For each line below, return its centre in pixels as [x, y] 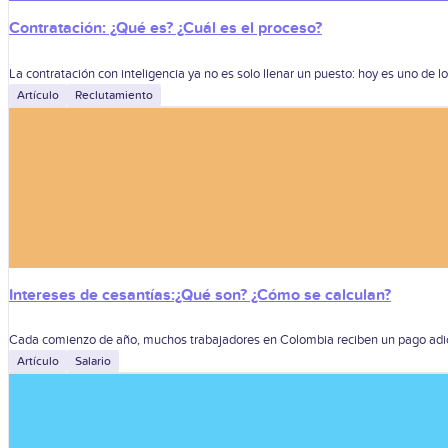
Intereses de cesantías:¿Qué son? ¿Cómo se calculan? [200, 294]
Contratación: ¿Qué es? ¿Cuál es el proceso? [165, 28]
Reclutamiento [114, 94]
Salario [93, 361]
